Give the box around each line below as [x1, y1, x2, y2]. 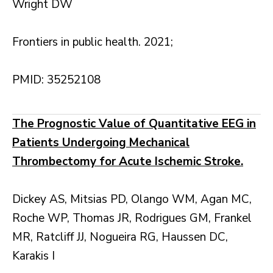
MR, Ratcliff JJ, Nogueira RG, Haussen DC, [12, 229, 228, 246]
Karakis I [12, 248, 55, 264]
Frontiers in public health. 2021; [12, 34, 173, 51]
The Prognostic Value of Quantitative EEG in [12, 116, 256, 132]
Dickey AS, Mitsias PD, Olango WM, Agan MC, [12, 191, 252, 208]
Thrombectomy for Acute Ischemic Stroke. [12, 154, 243, 170]
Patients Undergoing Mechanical [12, 135, 190, 151]
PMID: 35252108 [12, 72, 101, 88]
